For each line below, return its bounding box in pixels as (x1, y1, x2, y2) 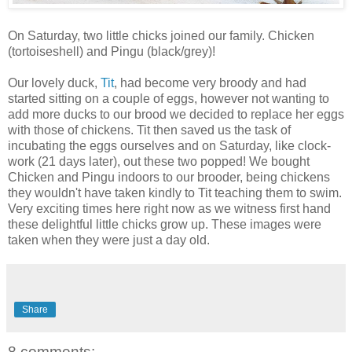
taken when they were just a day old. (8, 233, 210, 247)
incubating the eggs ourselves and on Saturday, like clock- (8, 138, 331, 152)
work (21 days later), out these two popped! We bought (8, 154, 310, 168)
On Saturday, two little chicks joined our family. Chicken (8, 28, 314, 42)
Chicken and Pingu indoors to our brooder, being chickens (8, 170, 330, 184)
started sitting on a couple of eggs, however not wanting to (8, 91, 329, 105)
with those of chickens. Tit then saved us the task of (8, 123, 291, 137)
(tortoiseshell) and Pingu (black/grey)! (8, 44, 218, 58)
